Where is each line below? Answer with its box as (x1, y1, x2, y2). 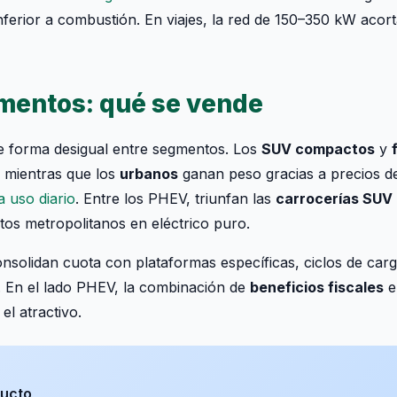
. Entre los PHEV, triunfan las (75, 190, 276, 207)
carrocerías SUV (276, 190, 393, 207)
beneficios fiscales (250, 278, 384, 296)
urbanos (120, 165, 178, 183)
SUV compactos (261, 140, 375, 158)
